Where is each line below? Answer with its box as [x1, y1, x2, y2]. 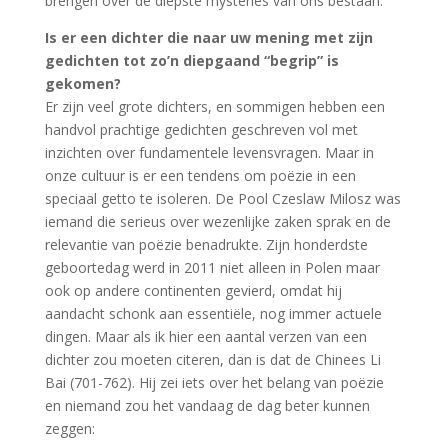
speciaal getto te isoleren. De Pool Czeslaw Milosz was [44, 189, 401, 208]
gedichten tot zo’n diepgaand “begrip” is [44, 51, 339, 70]
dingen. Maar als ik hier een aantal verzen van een [44, 327, 367, 346]
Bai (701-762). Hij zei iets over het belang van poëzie [44, 373, 384, 392]
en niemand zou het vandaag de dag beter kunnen [44, 396, 370, 415]
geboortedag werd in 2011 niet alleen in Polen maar [44, 258, 380, 277]
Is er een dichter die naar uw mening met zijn [44, 28, 373, 47]
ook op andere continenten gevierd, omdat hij [44, 281, 342, 300]
